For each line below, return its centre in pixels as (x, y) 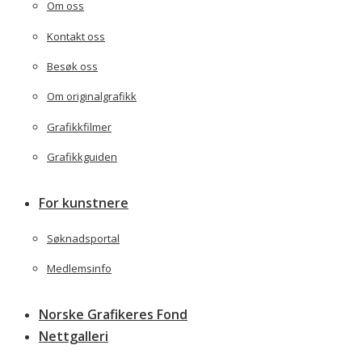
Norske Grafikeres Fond (113, 315)
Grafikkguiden (82, 157)
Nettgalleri (74, 337)
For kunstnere (84, 203)
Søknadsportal (83, 238)
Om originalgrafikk (92, 97)
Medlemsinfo (79, 268)
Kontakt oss (76, 36)
